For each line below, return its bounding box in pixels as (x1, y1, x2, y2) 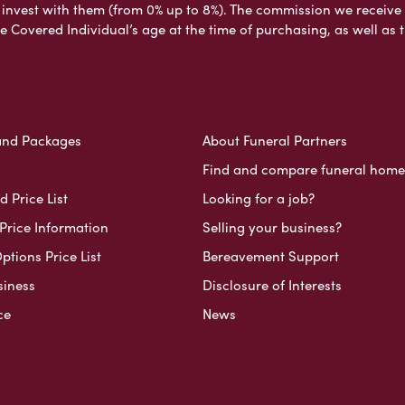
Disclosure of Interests (202, 274, 342, 295)
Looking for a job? (202, 187, 315, 208)
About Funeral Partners (202, 129, 347, 150)
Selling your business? (202, 216, 342, 237)
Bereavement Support (202, 245, 339, 266)
